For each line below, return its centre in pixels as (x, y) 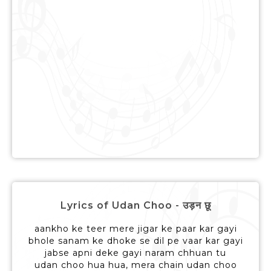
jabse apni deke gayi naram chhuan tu (135, 253)
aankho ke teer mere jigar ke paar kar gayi (135, 229)
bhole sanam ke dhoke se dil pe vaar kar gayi (135, 241)
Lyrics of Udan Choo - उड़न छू (135, 206)
